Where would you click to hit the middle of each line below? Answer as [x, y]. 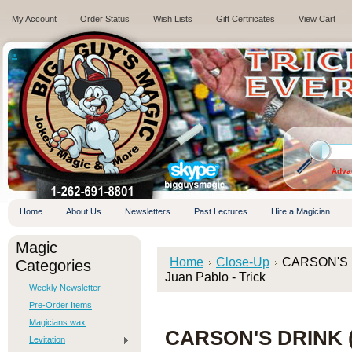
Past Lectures [221, 211]
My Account [34, 19]
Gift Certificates [246, 19]
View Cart [317, 19]
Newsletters [148, 211]
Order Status [105, 19]
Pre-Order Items [60, 305]
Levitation [47, 339]
